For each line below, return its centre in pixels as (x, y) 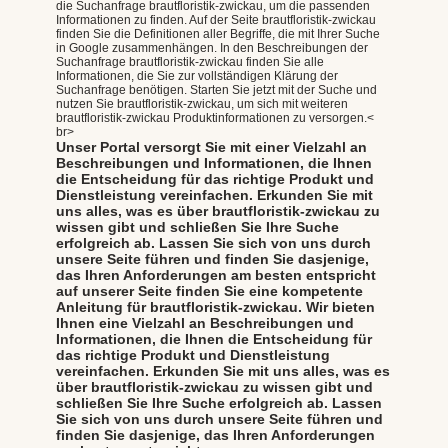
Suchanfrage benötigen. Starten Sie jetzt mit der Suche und (216, 89)
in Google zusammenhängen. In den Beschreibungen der (212, 47)
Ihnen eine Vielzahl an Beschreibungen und (205, 322)
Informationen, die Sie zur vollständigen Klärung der (197, 75)
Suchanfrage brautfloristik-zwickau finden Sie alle (190, 61)
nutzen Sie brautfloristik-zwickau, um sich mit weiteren (202, 103)
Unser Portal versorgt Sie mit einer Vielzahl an (211, 146)
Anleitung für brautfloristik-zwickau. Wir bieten (215, 306)
